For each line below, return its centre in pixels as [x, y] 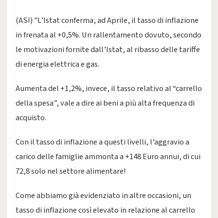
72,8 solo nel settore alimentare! [71, 171]
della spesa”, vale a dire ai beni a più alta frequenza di [105, 103]
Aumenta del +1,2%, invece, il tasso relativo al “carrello [109, 89]
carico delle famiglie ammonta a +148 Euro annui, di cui [108, 157]
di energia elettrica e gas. [57, 64]
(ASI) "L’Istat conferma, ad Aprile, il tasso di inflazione [107, 20]
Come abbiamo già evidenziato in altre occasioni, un [103, 196]
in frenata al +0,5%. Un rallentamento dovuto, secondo [109, 35]
